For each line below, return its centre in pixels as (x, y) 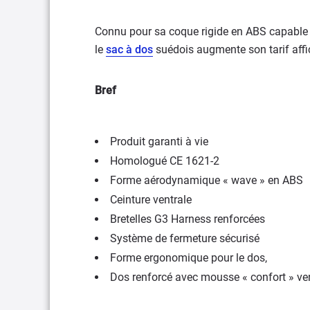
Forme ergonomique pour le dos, (189, 257)
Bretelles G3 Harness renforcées (188, 219)
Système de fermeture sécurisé (185, 238)
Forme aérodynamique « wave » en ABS (207, 180)
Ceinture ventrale (151, 199)
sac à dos (129, 49)
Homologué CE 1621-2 (165, 161)
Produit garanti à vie (159, 141)
